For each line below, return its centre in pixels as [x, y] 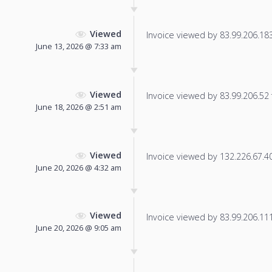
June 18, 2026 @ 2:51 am [79, 107]
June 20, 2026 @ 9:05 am [79, 228]
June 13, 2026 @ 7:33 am [79, 46]
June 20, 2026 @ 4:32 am [79, 167]
